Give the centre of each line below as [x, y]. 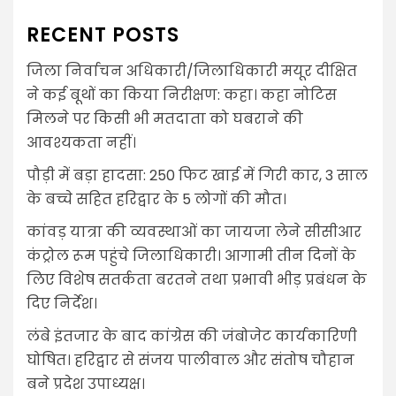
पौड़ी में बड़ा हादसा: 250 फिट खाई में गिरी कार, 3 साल [197, 176]
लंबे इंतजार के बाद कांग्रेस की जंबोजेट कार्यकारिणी [192, 337]
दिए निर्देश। [62, 304]
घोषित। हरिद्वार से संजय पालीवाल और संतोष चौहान [190, 361]
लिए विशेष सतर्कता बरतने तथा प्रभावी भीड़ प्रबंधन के [197, 280]
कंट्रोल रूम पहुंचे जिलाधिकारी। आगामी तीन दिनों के [191, 256]
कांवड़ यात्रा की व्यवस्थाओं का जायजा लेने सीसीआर [194, 232]
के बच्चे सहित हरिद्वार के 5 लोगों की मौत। [156, 200]
